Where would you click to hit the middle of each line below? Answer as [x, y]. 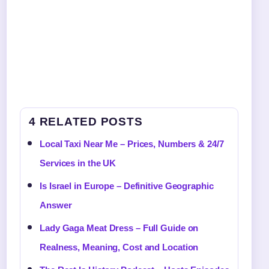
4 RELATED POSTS [86, 121]
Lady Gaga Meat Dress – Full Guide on [119, 228]
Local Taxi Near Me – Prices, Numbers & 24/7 [132, 144]
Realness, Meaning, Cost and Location [119, 247]
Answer [56, 205]
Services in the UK [78, 163]
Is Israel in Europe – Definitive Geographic [127, 186]
